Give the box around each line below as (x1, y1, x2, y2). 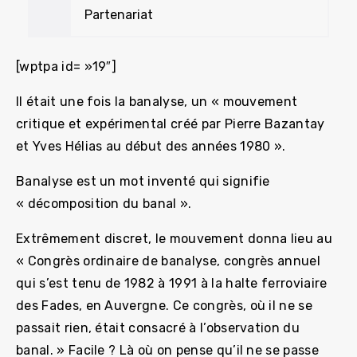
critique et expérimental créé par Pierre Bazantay (16, 116, 325, 131)
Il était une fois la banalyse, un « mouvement (16, 93, 298, 109)
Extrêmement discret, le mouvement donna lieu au (16, 230, 333, 246)
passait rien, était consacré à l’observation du (16, 320, 300, 335)
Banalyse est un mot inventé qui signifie (16, 173, 270, 189)
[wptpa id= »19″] (16, 58, 117, 74)
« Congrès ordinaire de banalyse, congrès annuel (16, 253, 321, 269)
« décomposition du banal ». (16, 195, 192, 211)
